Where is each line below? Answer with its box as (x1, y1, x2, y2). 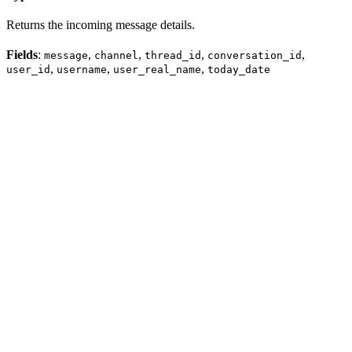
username (57, 64, 107, 76)
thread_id (145, 49, 201, 62)
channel (94, 49, 138, 62)
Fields (6, 48, 38, 62)
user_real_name (113, 64, 201, 76)
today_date (207, 64, 270, 76)
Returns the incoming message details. (6, 18, 195, 32)
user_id (6, 64, 50, 76)
